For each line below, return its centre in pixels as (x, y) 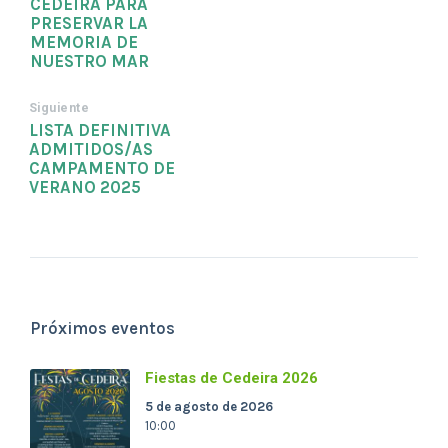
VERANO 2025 (85, 188)
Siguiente (59, 108)
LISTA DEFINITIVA (100, 131)
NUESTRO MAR (89, 62)
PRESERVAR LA (89, 24)
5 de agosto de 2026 (209, 407)
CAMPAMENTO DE (102, 169)
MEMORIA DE (84, 43)
